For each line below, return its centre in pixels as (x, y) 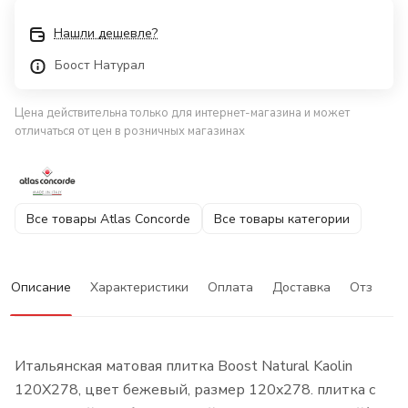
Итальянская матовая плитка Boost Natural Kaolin (184, 367)
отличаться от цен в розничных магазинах (130, 132)
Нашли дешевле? (106, 34)
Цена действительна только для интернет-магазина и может (182, 113)
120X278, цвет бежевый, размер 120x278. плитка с (195, 390)
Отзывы (374, 288)
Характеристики (139, 288)
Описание (41, 288)
